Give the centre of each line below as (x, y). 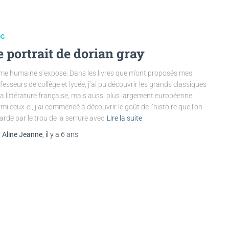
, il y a (52, 134)
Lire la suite (124, 118)
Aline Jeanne (22, 134)
